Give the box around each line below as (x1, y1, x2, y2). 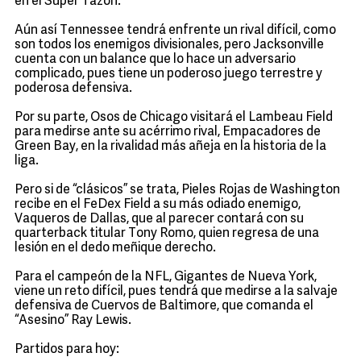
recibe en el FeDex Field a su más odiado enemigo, (15, 198, 301, 211)
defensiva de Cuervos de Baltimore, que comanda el (15, 300, 313, 313)
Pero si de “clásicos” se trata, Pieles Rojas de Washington (15, 184, 340, 197)
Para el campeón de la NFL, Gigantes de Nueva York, (15, 271, 317, 284)
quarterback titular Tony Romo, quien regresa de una (15, 227, 319, 240)
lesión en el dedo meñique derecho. (15, 242, 216, 255)
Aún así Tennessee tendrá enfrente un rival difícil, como (15, 24, 336, 37)
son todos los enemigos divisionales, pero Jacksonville (15, 39, 324, 52)
